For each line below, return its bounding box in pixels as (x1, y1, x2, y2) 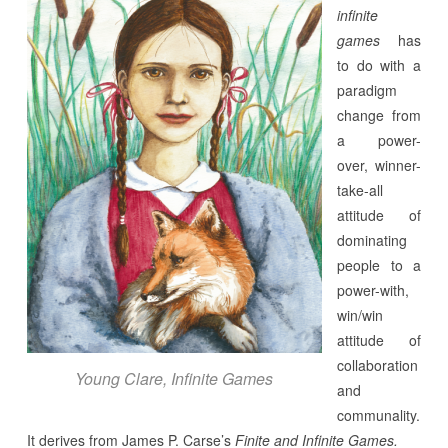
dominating (336, 229, 407, 250)
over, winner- (336, 154, 422, 175)
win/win (336, 304, 383, 325)
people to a (336, 254, 422, 275)
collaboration (336, 354, 418, 375)
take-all (336, 179, 383, 200)
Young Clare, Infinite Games (75, 366, 274, 390)
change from (336, 104, 422, 125)
